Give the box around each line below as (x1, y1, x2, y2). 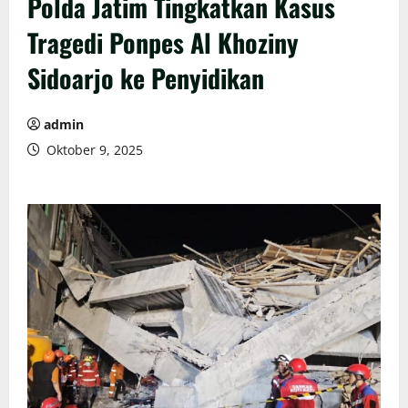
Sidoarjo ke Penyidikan (27, 59, 264, 97)
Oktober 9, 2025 (43, 141, 143, 158)
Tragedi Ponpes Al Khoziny (27, 24, 299, 61)
